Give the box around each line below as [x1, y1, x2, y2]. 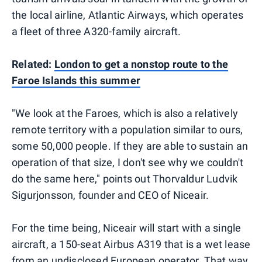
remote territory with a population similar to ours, [12, 123, 243, 136]
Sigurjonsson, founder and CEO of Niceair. [12, 188, 209, 201]
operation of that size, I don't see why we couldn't [12, 156, 244, 168]
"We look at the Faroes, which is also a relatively [12, 106, 239, 119]
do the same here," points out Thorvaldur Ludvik [12, 172, 238, 185]
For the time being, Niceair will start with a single [12, 221, 242, 234]
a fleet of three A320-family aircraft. [12, 25, 181, 37]
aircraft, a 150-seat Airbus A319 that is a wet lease [12, 237, 251, 250]
